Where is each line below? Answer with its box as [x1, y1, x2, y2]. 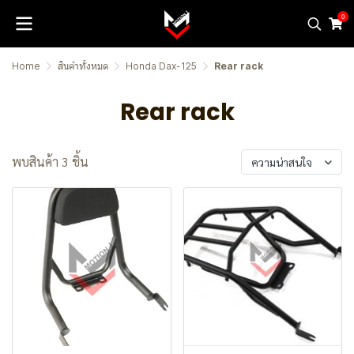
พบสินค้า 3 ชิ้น [12, 153, 88, 170]
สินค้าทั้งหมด [58, 60, 108, 72]
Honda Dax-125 [126, 60, 197, 72]
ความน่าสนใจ [251, 155, 312, 169]
